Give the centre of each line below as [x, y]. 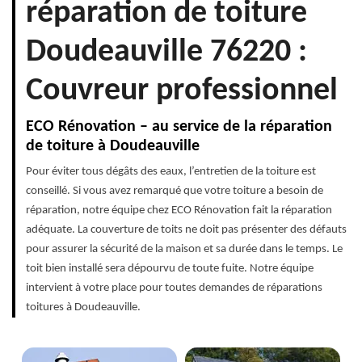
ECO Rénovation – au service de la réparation [179, 127]
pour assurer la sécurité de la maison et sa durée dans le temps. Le [184, 250]
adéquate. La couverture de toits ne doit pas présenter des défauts [186, 230]
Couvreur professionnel [182, 92]
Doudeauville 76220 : [166, 53]
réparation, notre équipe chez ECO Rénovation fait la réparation [179, 211]
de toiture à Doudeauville [113, 147]
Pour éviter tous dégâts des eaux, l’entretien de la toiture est [171, 172]
